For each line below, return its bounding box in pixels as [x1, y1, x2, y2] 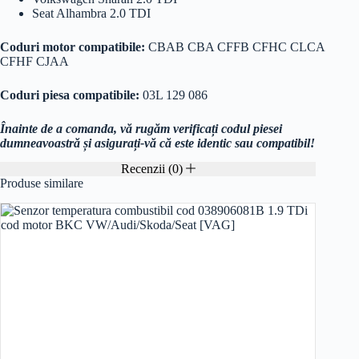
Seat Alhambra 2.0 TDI [32, 6, 151, 20]
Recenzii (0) [120, 162, 186, 176]
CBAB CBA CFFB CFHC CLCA [145, 39, 325, 54]
